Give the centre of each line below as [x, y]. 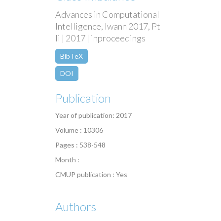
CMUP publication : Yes [91, 175]
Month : [67, 160]
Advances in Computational [107, 15]
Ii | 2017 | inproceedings [100, 38]
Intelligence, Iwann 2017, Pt [108, 26]
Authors [76, 207]
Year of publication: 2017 [93, 115]
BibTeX [72, 56]
